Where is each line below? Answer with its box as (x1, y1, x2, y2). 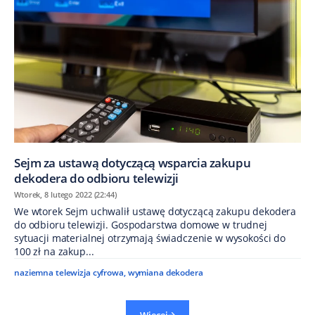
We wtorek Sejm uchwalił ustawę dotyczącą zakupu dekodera (14, 205, 297, 219)
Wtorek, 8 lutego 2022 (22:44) (14, 189, 117, 200)
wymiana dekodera (127, 266, 203, 279)
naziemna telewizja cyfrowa (14, 266, 124, 279)
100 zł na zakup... (14, 245, 94, 259)
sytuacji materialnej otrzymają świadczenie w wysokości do (14, 231, 286, 245)
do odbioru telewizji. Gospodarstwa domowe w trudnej (14, 218, 267, 232)
